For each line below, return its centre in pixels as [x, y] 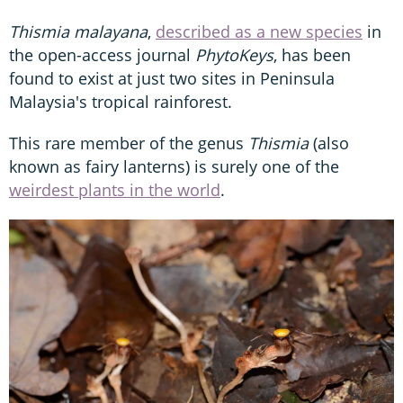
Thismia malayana [78, 31]
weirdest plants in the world [115, 189]
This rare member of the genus [129, 143]
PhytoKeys [234, 54]
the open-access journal [102, 54]
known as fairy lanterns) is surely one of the [174, 166]
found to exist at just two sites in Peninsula [172, 78]
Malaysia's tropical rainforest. [121, 101]
